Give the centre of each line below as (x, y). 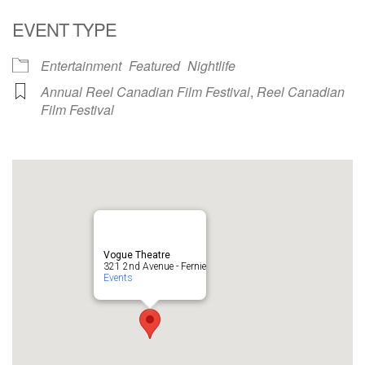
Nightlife (211, 65)
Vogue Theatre (137, 255)
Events (118, 277)
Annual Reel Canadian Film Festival (145, 91)
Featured (154, 65)
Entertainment (81, 65)
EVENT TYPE (64, 29)
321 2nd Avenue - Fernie (155, 266)
